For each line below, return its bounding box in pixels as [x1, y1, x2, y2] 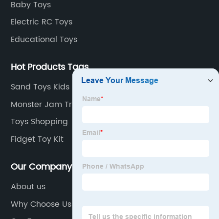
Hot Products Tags [11, 60, 89, 75]
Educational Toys [11, 33, 78, 46]
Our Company [11, 160, 72, 175]
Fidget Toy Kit [11, 132, 64, 146]
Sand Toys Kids [11, 81, 70, 94]
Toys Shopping [11, 115, 68, 129]
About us [11, 180, 46, 194]
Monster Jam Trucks [11, 98, 90, 111]
